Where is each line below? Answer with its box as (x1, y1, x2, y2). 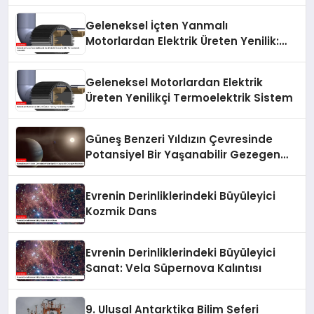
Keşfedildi (86, 163, 141, 178)
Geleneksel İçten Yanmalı (86, 18, 228, 34)
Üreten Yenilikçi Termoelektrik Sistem (86, 90, 294, 106)
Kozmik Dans (86, 204, 158, 219)
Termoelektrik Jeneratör (86, 49, 222, 64)
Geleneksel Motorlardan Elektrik (86, 75, 264, 90)
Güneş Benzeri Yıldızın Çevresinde (86, 132, 273, 147)
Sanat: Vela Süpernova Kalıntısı (86, 261, 262, 276)
